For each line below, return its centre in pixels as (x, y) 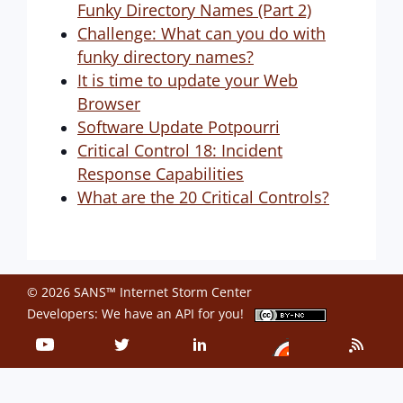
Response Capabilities (161, 174)
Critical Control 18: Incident (180, 150)
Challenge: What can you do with (201, 33)
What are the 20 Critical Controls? (203, 197)
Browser (109, 103)
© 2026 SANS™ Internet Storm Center (139, 292)
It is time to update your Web (188, 80)
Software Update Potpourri (179, 127)
